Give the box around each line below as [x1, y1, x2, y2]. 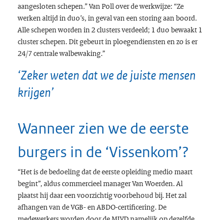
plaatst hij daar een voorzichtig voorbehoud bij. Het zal [17, 190, 187, 200]
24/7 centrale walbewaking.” [17, 48, 105, 58]
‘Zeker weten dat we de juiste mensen [17, 68, 196, 83]
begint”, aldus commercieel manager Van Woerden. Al [17, 178, 183, 189]
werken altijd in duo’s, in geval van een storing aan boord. [17, 13, 197, 23]
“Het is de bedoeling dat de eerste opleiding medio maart [17, 166, 192, 177]
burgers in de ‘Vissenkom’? [17, 143, 189, 162]
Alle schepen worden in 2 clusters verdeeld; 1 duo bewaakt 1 [17, 25, 202, 35]
